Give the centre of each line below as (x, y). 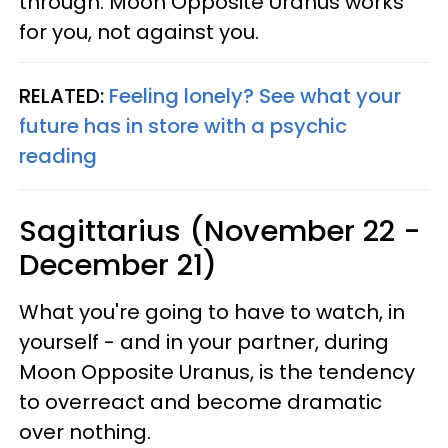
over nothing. (85, 432)
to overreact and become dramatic (200, 402)
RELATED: (64, 96)
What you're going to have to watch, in (212, 312)
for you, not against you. (139, 32)
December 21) (118, 265)
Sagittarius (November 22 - (220, 231)
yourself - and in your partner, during (204, 342)
